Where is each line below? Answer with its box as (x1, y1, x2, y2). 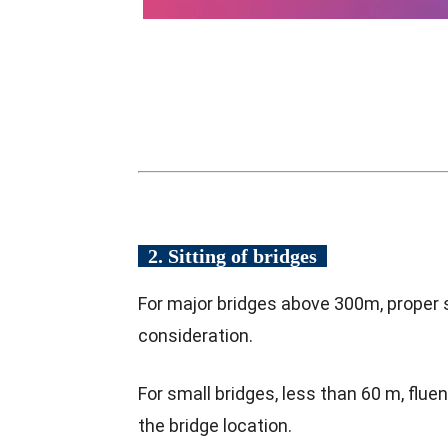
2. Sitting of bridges (138, 245, 327, 268)
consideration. (138, 325, 253, 347)
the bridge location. (138, 415, 292, 437)
